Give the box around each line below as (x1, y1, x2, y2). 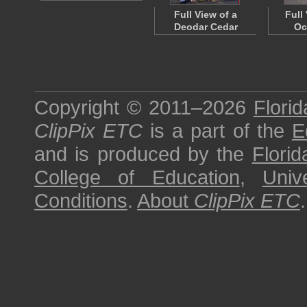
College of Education (34, 166, 240, 188)
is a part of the (143, 119, 292, 142)
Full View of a (174, 9, 237, 20)
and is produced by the (34, 143, 252, 165)
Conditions (34, 189, 127, 212)
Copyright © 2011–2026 (34, 96, 254, 119)
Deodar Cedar (173, 21, 238, 32)
